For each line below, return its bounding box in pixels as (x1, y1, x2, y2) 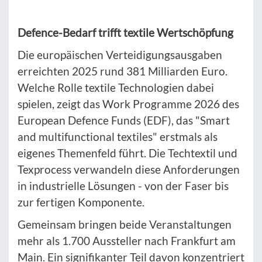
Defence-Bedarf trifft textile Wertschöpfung (18, 26, 233, 40)
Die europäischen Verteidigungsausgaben (18, 48, 222, 62)
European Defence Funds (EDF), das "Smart (18, 113, 230, 127)
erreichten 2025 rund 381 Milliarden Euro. (18, 64, 227, 78)
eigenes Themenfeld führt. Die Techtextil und (18, 146, 237, 160)
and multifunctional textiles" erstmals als (18, 130, 218, 144)
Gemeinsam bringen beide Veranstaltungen (18, 218, 232, 232)
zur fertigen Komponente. (18, 195, 144, 209)
